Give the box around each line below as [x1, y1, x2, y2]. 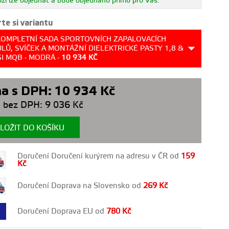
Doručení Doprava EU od [17, 206, 107, 216]
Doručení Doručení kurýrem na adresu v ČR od [17, 151, 181, 161]
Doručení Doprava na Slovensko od [17, 181, 144, 191]
